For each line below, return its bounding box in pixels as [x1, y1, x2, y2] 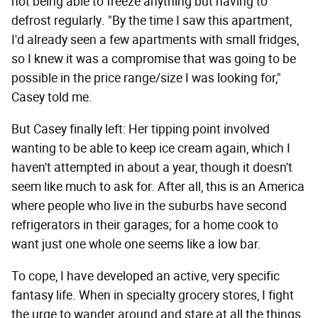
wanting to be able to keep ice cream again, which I [11, 141, 290, 157]
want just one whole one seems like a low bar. [11, 236, 261, 253]
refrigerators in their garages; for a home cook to [11, 217, 278, 234]
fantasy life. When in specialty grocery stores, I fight [11, 287, 294, 304]
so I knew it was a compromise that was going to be [11, 51, 296, 67]
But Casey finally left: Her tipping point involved [11, 121, 270, 138]
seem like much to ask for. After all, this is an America [11, 179, 305, 195]
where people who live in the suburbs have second [11, 198, 287, 214]
